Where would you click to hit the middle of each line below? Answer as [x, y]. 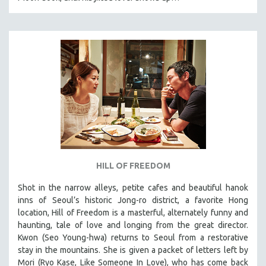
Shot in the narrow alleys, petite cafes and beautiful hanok [133, 187]
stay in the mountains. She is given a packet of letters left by [133, 250]
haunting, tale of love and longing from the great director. [133, 225]
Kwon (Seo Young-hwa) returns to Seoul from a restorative [133, 237]
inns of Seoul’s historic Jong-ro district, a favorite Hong [133, 200]
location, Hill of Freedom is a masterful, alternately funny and [133, 212]
